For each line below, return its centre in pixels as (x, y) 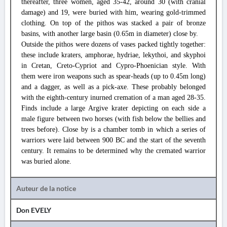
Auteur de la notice (46, 188)
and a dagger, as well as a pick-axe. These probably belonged (113, 87)
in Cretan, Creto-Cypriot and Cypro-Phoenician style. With (113, 66)
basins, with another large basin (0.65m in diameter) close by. (110, 34)
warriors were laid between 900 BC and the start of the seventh (113, 140)
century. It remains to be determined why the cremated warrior (113, 151)
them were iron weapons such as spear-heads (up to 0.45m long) (113, 76)
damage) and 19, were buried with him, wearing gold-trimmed (113, 12)
